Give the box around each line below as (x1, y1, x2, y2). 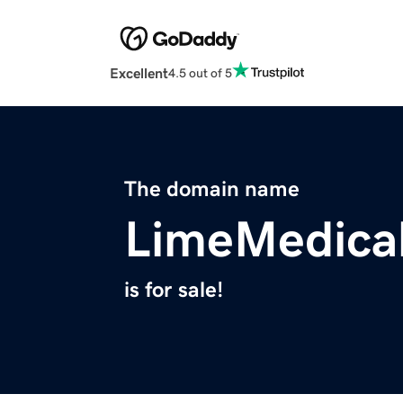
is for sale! (124, 279, 223, 301)
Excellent (110, 66, 168, 81)
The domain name (124, 178, 300, 201)
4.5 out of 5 (168, 66, 232, 79)
